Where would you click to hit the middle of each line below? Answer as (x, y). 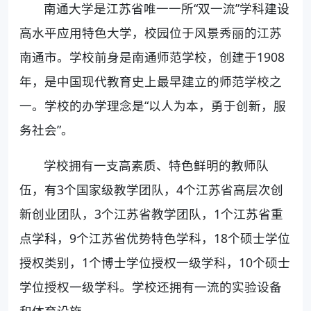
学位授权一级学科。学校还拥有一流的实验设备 (151, 286)
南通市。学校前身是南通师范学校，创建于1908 (152, 57)
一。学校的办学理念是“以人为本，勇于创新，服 (153, 105)
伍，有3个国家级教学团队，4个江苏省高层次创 (151, 189)
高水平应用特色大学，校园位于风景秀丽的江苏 (151, 32)
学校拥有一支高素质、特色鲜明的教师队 (157, 165)
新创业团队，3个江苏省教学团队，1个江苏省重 (151, 213)
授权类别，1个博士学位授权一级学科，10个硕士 (155, 262)
